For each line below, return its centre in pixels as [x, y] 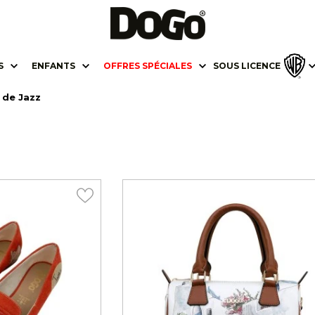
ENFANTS [53, 66]
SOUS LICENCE [246, 66]
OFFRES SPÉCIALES [147, 66]
